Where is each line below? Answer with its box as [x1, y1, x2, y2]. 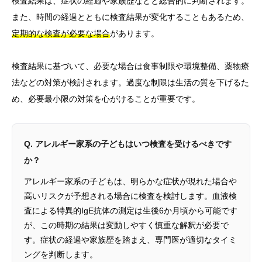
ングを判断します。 [24, 250, 98, 260]
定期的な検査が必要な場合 [12, 29, 110, 39]
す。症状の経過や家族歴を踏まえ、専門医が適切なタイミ [24, 235, 237, 245]
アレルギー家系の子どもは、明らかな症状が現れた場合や [24, 177, 237, 187]
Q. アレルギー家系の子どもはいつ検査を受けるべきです [24, 139, 232, 149]
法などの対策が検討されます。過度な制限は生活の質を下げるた [12, 78, 249, 88]
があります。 [110, 29, 159, 39]
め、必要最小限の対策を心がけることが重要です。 [12, 94, 200, 104]
